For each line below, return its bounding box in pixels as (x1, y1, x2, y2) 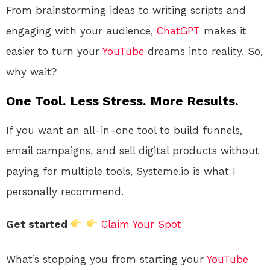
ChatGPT (157, 24, 200, 37)
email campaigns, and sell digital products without (6, 144, 259, 157)
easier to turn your (6, 45, 102, 57)
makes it (200, 24, 246, 37)
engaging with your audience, (6, 24, 157, 37)
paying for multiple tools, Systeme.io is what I (6, 165, 236, 177)
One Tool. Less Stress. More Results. (6, 93, 239, 108)
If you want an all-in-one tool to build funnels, (6, 124, 242, 136)
